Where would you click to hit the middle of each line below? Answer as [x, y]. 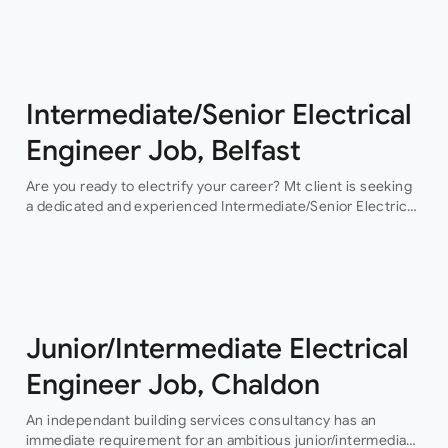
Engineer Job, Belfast [163, 151]
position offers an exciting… [117, 246]
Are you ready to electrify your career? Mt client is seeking [218, 186]
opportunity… [69, 12]
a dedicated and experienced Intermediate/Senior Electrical [222, 206]
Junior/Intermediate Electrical [217, 349]
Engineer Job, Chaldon [172, 385]
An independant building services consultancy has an [201, 420]
